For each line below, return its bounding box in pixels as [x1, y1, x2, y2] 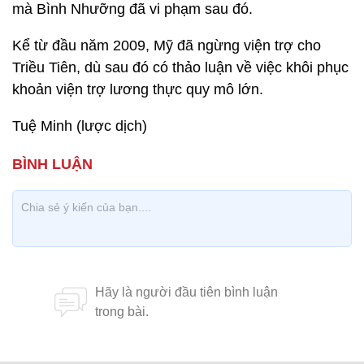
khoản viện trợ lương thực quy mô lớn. [12, 81, 263, 97]
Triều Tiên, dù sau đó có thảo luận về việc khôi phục [12, 59, 349, 76]
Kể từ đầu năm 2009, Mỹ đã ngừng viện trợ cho [12, 37, 321, 54]
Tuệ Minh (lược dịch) [12, 118, 147, 134]
